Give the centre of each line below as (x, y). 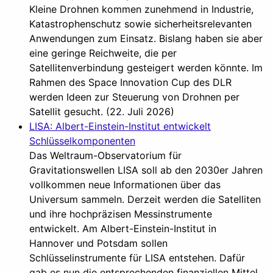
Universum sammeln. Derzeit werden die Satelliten (145, 199)
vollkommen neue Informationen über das (125, 184)
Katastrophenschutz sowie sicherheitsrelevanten (140, 23)
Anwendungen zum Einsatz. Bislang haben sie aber (146, 38)
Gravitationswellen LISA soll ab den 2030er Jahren (146, 170)
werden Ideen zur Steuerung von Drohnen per (134, 97)
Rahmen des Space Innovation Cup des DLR (130, 82)
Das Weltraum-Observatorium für (105, 155)
